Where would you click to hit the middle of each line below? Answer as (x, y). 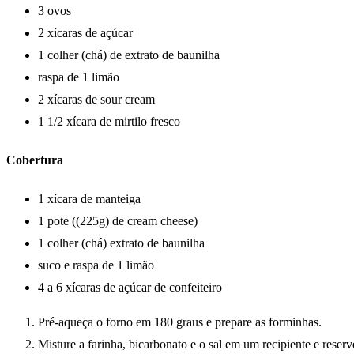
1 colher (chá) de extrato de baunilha (129, 55)
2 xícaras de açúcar (85, 32)
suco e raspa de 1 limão (96, 265)
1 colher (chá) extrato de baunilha (121, 243)
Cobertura (35, 160)
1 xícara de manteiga (89, 199)
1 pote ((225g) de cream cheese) (118, 221)
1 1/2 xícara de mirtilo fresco (109, 121)
